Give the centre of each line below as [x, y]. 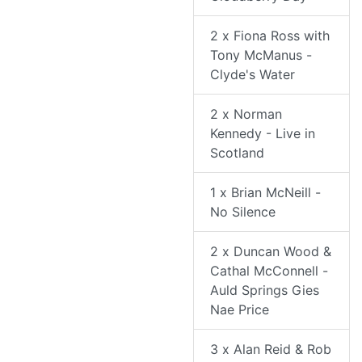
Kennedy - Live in [263, 134]
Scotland [237, 153]
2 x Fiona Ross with [270, 36]
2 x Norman [246, 114]
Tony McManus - [261, 55]
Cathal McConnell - [269, 271]
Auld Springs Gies [265, 290]
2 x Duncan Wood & [271, 252]
